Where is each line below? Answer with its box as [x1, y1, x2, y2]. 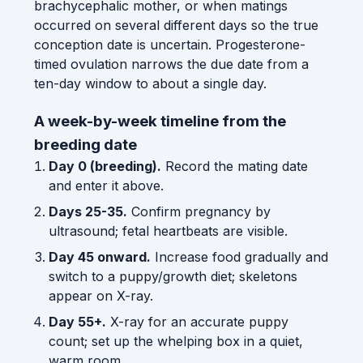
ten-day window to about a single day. [34, 75, 267, 92]
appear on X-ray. [48, 288, 153, 305]
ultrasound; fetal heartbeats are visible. [48, 223, 288, 240]
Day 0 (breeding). [48, 158, 161, 175]
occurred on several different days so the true [34, 16, 318, 33]
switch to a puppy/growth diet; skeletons [48, 268, 297, 285]
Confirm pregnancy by [126, 203, 271, 220]
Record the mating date [160, 158, 308, 175]
